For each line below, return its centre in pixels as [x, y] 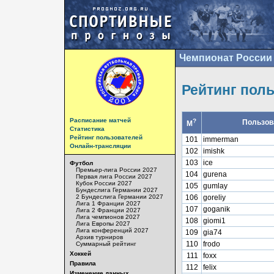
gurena [215, 174]
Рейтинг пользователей [106, 137]
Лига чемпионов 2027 [108, 217]
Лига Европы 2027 [103, 224]
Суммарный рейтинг [106, 244]
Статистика [87, 129]
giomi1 [214, 221]
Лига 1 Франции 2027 [108, 203]
